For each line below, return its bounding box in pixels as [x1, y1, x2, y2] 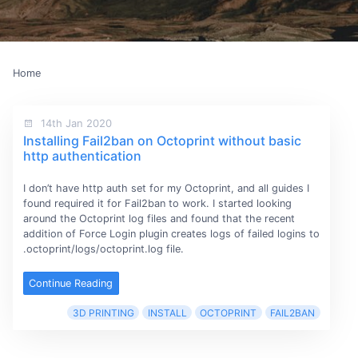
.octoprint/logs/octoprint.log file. [22, 242, 184, 255]
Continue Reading [29, 276, 113, 289]
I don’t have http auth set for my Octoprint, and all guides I [22, 181, 309, 194]
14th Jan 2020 [37, 116, 112, 129]
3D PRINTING [72, 306, 134, 319]
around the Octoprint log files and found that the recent [22, 212, 295, 225]
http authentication [22, 147, 141, 164]
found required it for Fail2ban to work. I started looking [22, 197, 292, 209]
